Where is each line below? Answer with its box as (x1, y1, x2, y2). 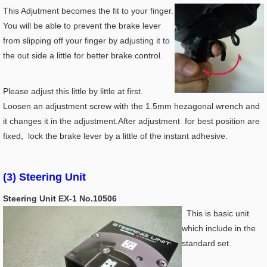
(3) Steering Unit (3, 171, 89, 183)
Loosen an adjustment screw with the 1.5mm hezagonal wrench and (3, 101, 260, 111)
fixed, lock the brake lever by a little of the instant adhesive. (3, 131, 228, 141)
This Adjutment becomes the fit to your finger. (3, 6, 173, 15)
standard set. (182, 238, 231, 248)
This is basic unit (182, 209, 249, 218)
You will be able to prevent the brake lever (3, 21, 161, 30)
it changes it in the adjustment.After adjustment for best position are (3, 116, 260, 126)
